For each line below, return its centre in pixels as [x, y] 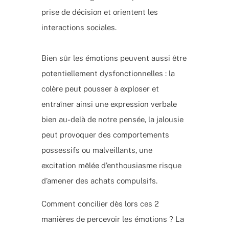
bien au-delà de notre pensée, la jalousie [112, 119]
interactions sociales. [79, 27]
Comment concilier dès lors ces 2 [100, 203]
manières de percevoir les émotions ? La [112, 219]
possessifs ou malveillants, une [97, 150]
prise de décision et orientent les [99, 12]
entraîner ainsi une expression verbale [109, 104]
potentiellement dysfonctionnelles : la [108, 73]
